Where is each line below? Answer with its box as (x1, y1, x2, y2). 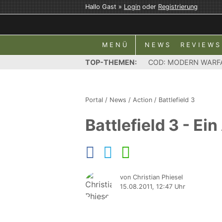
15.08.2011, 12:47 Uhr (120, 183, 185, 190)
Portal (85, 96, 103, 104)
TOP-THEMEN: (85, 58, 137, 66)
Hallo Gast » (85, 3, 124, 10)
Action (133, 96, 152, 104)
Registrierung (158, 3, 198, 10)
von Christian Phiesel (120, 173, 183, 181)
